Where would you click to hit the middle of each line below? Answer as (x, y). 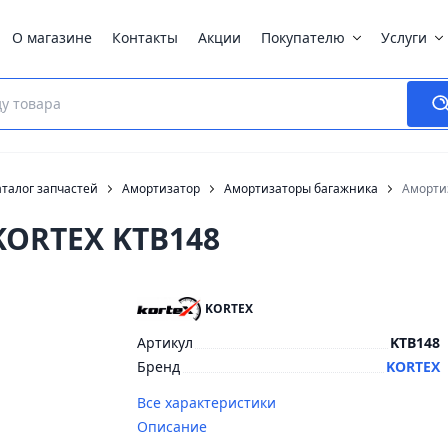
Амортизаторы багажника (301, 188)
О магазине (52, 37)
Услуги (404, 37)
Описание (172, 426)
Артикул (165, 342)
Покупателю (303, 37)
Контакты (145, 37)
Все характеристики (207, 402)
